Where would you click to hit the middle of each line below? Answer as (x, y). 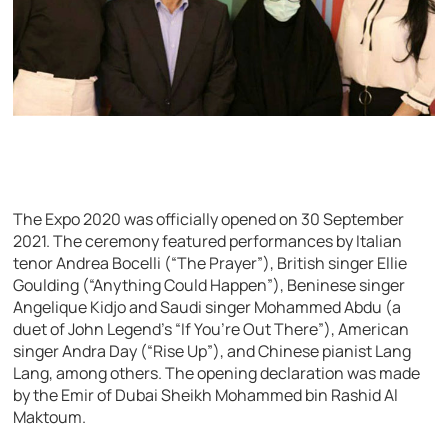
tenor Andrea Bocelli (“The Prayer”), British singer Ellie (210, 262)
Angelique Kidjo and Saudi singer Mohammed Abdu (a (207, 306)
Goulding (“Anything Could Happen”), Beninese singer (209, 284)
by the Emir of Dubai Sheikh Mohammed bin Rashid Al (206, 394)
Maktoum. (50, 416)
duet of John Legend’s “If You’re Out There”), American (211, 328)
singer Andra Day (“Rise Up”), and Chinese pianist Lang (212, 350)
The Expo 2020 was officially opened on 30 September (209, 218)
